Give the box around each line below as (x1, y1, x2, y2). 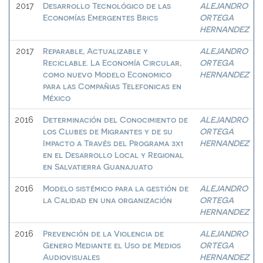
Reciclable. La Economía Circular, (43, 58, 181, 68)
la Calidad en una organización (43, 195, 172, 205)
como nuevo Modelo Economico (43, 69, 171, 79)
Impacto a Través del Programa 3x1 (43, 138, 183, 148)
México (43, 93, 70, 103)
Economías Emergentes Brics (43, 12, 158, 22)
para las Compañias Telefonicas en (43, 81, 181, 91)
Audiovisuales (43, 252, 100, 262)
